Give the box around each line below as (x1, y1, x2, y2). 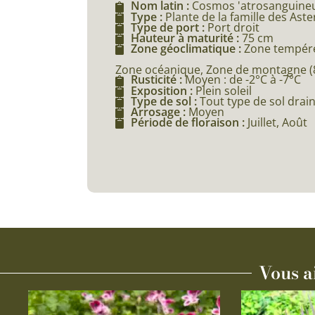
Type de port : (130, 19, 207, 35)
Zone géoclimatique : (130, 41, 244, 57)
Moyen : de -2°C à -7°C (184, 72, 301, 88)
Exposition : (130, 82, 195, 98)
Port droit (207, 19, 259, 35)
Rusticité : (130, 72, 185, 88)
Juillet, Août (247, 115, 307, 131)
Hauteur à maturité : (130, 30, 242, 46)
